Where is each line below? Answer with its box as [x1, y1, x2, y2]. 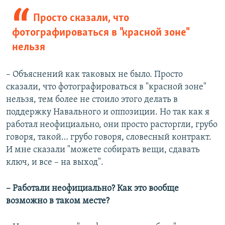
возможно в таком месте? [6, 196, 109, 206]
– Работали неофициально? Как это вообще [6, 183, 179, 193]
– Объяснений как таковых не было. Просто [6, 69, 183, 79]
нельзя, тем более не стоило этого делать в [6, 94, 178, 104]
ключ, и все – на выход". [6, 157, 103, 167]
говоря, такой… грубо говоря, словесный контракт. [6, 132, 211, 142]
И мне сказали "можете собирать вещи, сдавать [6, 145, 200, 155]
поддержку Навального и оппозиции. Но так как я [6, 107, 209, 117]
